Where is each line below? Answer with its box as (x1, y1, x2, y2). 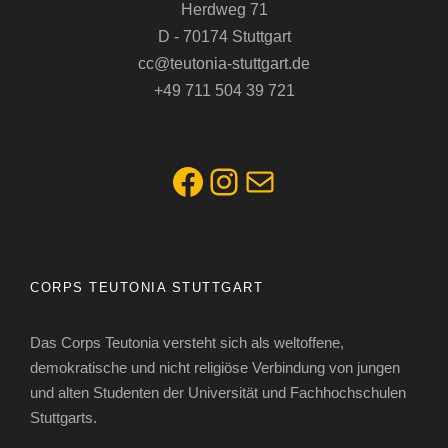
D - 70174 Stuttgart (157, 28, 291, 45)
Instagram (205, 159, 235, 201)
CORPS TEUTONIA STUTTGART (30, 280, 263, 295)
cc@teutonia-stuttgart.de (138, 55, 310, 72)
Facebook (169, 159, 187, 201)
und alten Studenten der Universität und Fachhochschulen (30, 384, 406, 401)
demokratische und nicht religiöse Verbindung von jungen (30, 359, 400, 376)
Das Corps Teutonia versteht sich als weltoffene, (30, 334, 344, 351)
